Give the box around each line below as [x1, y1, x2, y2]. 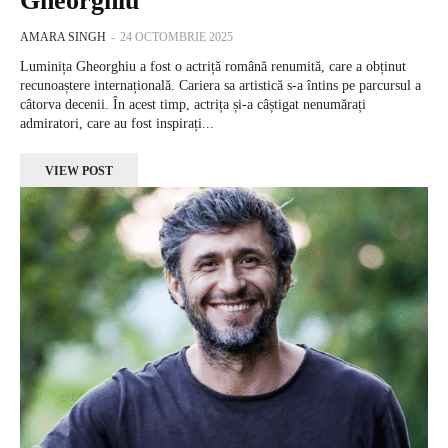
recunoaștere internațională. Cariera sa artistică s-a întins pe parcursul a [20, 78, 421, 94]
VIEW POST [45, 164, 113, 179]
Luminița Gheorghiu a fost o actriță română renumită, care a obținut [20, 59, 406, 75]
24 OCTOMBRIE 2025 [120, 30, 233, 45]
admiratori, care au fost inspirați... [20, 116, 214, 132]
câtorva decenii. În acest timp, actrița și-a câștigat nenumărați [20, 97, 366, 113]
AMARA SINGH [20, 30, 106, 45]
